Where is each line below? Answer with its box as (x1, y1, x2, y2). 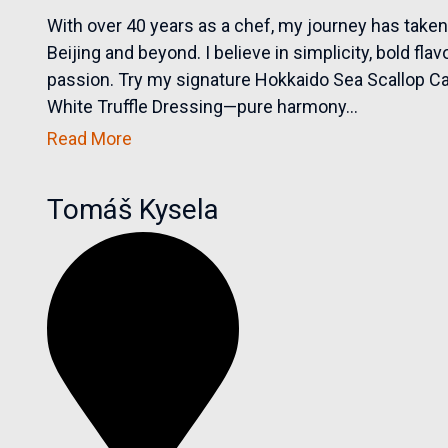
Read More (47, 127, 133, 149)
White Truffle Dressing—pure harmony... (47, 95, 359, 117)
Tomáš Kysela (47, 192, 220, 226)
